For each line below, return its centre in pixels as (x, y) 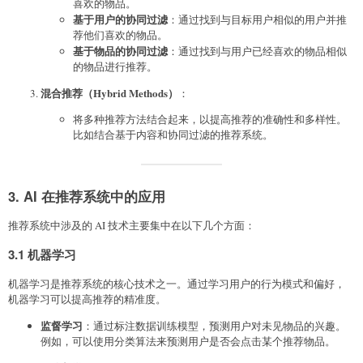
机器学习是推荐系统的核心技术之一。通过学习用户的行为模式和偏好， (177, 283)
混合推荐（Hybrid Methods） (109, 93)
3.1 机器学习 (42, 255)
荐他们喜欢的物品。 (120, 35)
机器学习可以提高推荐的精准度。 (87, 299)
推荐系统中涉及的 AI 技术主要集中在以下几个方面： (132, 226)
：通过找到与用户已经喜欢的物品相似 (257, 51)
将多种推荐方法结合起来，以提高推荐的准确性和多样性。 (210, 120)
